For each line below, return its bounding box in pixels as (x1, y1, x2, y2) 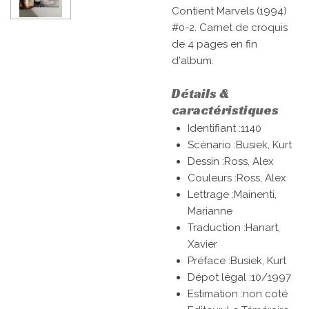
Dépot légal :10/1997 (187, 271, 291, 284)
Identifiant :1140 (187, 122, 261, 135)
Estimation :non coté (187, 288, 288, 301)
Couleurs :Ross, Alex (187, 172, 286, 185)
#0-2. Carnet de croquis (172, 21, 288, 34)
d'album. (172, 54, 214, 68)
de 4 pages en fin (172, 38, 257, 51)
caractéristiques (172, 101, 279, 118)
